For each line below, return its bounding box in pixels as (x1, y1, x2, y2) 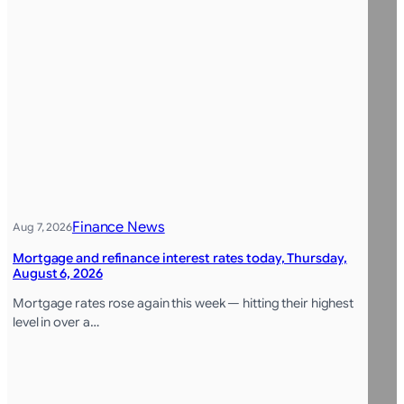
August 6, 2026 (13, 264, 103, 281)
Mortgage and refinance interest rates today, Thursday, (13, 249, 347, 266)
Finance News (71, 217, 165, 236)
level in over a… (13, 313, 99, 330)
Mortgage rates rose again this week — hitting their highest (13, 294, 354, 311)
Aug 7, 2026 (13, 219, 72, 234)
